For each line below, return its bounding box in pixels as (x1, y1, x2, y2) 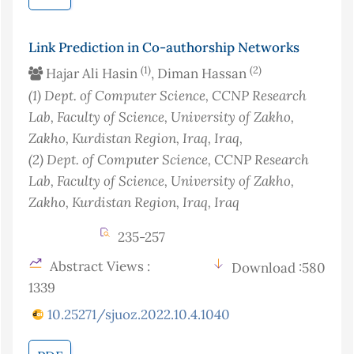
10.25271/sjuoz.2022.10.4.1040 (47, 306, 230, 324)
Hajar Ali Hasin (43, 65, 141, 83)
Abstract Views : (47, 258, 150, 276)
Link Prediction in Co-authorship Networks (28, 39, 299, 57)
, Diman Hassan (151, 65, 250, 83)
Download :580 (232, 259, 326, 277)
